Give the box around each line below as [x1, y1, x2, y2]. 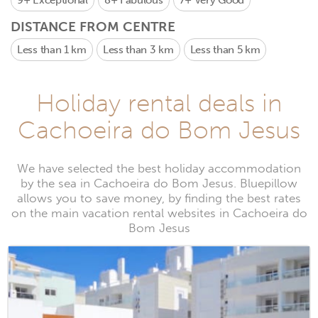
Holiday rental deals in [35, 88, 283, 118]
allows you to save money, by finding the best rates [17, 191, 301, 206]
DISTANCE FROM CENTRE [11, 18, 175, 35]
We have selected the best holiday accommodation [17, 161, 301, 176]
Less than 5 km [190, 43, 261, 56]
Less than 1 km [17, 43, 87, 56]
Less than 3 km [102, 43, 174, 56]
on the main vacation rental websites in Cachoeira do [11, 206, 307, 221]
